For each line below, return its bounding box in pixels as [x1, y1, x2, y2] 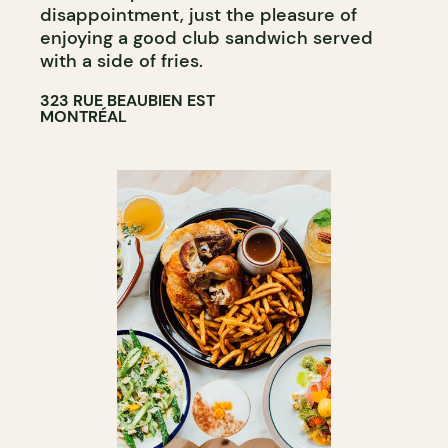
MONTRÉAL [40, 106, 127, 128]
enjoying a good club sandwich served [40, 26, 373, 51]
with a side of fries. [40, 49, 203, 74]
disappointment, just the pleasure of [40, 3, 357, 28]
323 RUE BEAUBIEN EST [40, 90, 215, 112]
